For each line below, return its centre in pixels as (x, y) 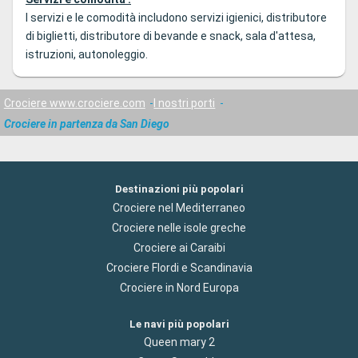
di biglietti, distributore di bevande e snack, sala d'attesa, (171, 36)
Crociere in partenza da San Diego (86, 123)
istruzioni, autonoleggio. (87, 55)
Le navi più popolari (179, 324)
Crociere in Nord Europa (179, 287)
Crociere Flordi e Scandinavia (179, 267)
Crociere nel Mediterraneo (179, 207)
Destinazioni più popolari (179, 189)
